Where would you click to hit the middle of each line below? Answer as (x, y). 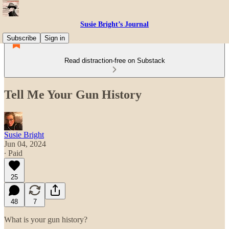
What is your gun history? (46, 219)
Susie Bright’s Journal (114, 24)
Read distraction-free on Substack (114, 61)
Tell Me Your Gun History (73, 94)
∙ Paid (13, 153)
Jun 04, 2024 (25, 144)
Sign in (55, 38)
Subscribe (21, 38)
